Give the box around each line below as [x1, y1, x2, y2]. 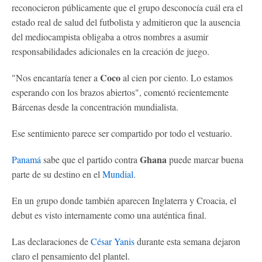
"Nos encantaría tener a [12, 71, 100, 84]
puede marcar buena [169, 153, 243, 166]
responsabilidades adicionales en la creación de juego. [12, 45, 209, 57]
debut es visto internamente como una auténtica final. [12, 209, 206, 221]
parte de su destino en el [12, 168, 102, 180]
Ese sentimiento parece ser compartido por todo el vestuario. [12, 127, 232, 139]
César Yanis [91, 235, 137, 247]
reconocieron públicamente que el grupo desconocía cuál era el [12, 1, 243, 13]
